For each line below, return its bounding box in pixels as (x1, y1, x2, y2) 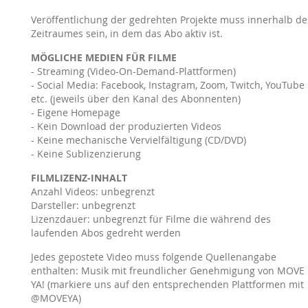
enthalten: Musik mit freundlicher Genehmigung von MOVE (30, 264, 305, 277)
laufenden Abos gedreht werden (30, 226, 181, 239)
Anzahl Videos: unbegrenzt (30, 185, 155, 198)
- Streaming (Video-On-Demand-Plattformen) (30, 65, 236, 78)
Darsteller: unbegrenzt (30, 199, 135, 212)
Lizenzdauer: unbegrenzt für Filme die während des (30, 212, 271, 225)
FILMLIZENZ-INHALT (30, 171, 127, 184)
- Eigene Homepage (30, 106, 120, 119)
